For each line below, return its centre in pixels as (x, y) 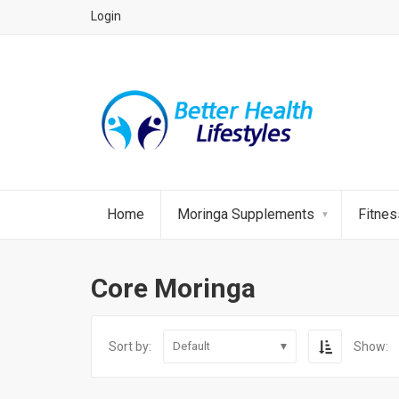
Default (191, 346)
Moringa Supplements (246, 214)
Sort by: (130, 346)
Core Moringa (173, 288)
